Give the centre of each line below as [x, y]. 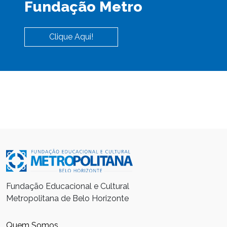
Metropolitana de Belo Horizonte [67, 199]
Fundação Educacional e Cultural [68, 186]
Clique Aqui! [71, 36]
